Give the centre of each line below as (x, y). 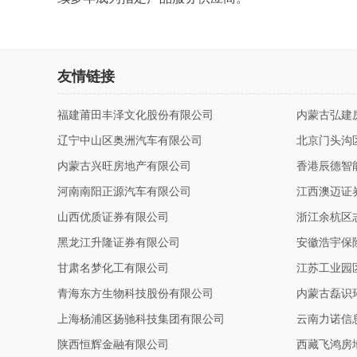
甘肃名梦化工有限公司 (113, 268)
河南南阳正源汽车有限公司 (124, 192)
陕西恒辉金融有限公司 (113, 345)
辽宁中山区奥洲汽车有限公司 (130, 141)
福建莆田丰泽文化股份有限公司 (135, 115)
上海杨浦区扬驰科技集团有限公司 (141, 319)
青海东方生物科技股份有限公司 (135, 294)
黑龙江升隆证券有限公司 (119, 243)
